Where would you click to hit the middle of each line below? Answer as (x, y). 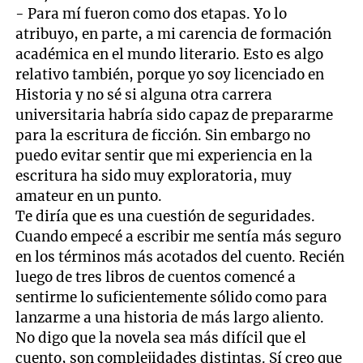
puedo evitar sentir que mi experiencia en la (164, 155)
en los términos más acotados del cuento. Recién (180, 256)
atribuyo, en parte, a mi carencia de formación (174, 34)
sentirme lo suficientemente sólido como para (172, 297)
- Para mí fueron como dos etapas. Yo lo (152, 13)
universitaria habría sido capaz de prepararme (175, 115)
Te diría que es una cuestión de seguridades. (166, 216)
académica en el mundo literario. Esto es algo (170, 54)
